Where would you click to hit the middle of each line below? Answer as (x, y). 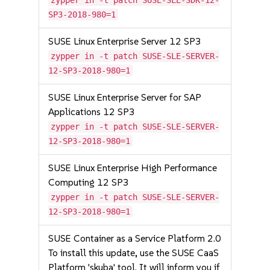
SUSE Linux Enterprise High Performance (133, 168)
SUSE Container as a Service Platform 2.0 (135, 238)
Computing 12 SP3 (89, 182)
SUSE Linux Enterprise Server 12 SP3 (125, 41)
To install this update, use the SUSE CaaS (134, 253)
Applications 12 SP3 (92, 112)
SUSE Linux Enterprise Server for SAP (125, 97)
